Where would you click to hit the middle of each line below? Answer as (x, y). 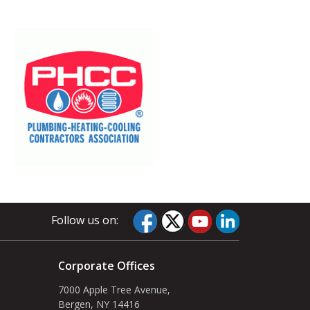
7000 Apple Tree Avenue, (114, 290)
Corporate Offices (106, 266)
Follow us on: (85, 220)
